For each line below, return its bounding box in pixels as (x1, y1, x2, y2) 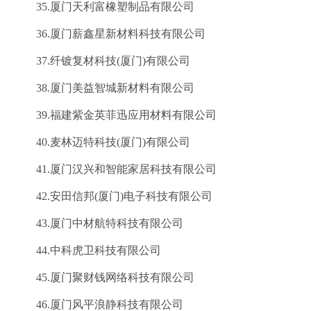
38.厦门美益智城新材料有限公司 (14, 82, 194, 94)
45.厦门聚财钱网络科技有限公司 (14, 271, 194, 283)
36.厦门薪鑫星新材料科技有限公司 (14, 28, 205, 40)
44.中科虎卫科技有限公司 (14, 244, 161, 256)
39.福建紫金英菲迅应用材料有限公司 (14, 109, 217, 121)
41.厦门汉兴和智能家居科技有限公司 (14, 163, 217, 175)
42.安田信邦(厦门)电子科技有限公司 (14, 190, 212, 202)
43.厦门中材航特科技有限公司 (14, 217, 183, 229)
